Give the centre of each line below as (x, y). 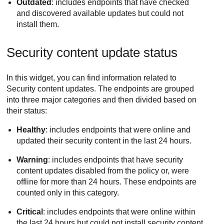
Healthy (31, 130)
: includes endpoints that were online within (119, 212)
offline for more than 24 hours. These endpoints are (107, 182)
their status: (27, 111)
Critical (30, 212)
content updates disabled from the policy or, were (103, 171)
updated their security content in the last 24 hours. (104, 141)
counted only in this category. (68, 193)
